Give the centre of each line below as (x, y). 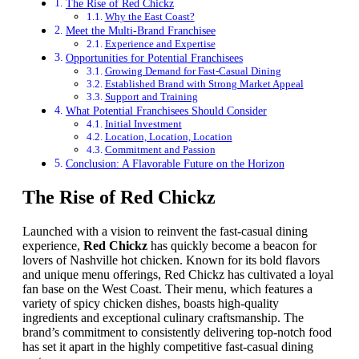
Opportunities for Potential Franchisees (154, 58)
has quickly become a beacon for (232, 245)
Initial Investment (143, 124)
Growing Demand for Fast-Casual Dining (193, 71)
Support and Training (151, 97)
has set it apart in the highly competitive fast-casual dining (168, 346)
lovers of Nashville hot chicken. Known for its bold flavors (171, 260)
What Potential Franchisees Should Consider (166, 111)
